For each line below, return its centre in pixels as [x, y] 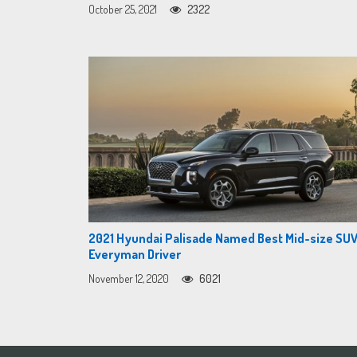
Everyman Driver [135, 255]
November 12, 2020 [129, 279]
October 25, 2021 [123, 10]
